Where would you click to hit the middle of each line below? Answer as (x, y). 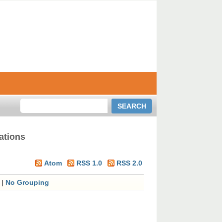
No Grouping (28, 182)
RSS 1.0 (89, 163)
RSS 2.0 (129, 163)
